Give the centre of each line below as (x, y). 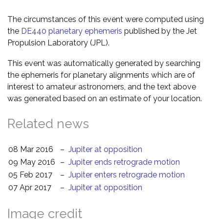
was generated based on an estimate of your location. (105, 98)
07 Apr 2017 (30, 187)
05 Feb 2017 (30, 175)
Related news (48, 123)
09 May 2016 (32, 162)
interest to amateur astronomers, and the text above (102, 87)
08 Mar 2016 (31, 149)
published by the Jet (160, 31)
